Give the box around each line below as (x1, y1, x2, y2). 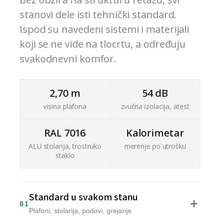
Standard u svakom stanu (29, 191, 138, 205)
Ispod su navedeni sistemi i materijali (20, 23, 190, 36)
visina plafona (43, 102, 87, 111)
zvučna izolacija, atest (120, 102, 190, 111)
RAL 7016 (44, 126, 86, 140)
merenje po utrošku (124, 141, 186, 151)
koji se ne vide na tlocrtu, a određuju (20, 37, 186, 51)
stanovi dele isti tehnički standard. (20, 8, 177, 22)
